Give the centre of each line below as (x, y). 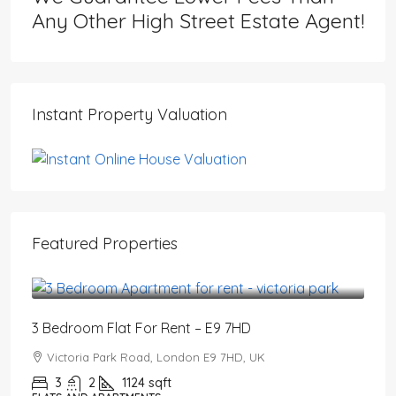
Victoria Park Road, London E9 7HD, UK (156, 357)
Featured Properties (105, 243)
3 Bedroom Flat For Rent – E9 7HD (141, 327)
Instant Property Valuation (129, 114)
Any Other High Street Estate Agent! (198, 21)
